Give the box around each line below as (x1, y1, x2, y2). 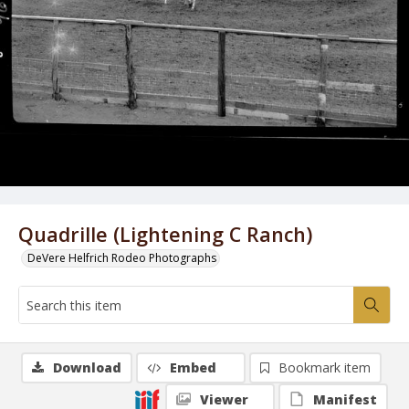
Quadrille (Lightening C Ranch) (18, 221, 312, 247)
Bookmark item (278, 359, 371, 376)
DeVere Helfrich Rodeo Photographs (27, 250, 216, 266)
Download (53, 359, 121, 376)
